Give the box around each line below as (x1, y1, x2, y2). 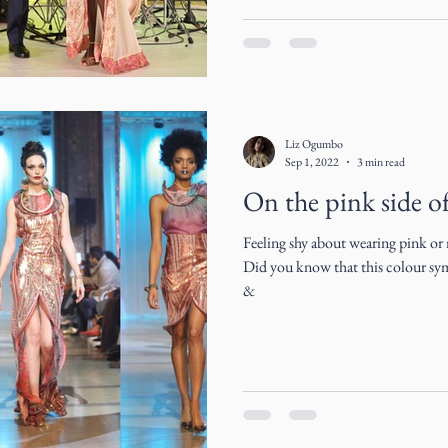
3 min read (357, 153, 405, 170)
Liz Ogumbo (285, 136, 343, 152)
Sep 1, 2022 (285, 153, 339, 170)
